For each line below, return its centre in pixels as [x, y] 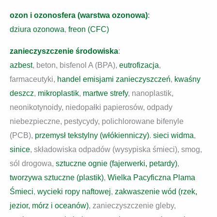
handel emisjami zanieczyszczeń [114, 79]
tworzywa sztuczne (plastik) [57, 178]
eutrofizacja [139, 65]
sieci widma [173, 135]
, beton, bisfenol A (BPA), [76, 65]
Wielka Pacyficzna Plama [151, 178]
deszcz [22, 93]
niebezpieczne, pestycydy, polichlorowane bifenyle [97, 121]
